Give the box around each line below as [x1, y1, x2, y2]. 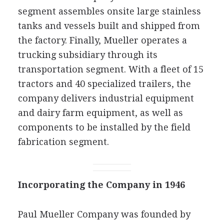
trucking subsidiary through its [17, 49, 157, 60]
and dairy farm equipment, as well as [17, 107, 183, 118]
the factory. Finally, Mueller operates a [17, 34, 187, 45]
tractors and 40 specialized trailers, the [17, 78, 191, 89]
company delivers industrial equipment [17, 92, 194, 103]
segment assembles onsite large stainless [17, 5, 201, 16]
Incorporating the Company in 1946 [17, 179, 185, 190]
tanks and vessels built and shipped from [17, 20, 200, 31]
